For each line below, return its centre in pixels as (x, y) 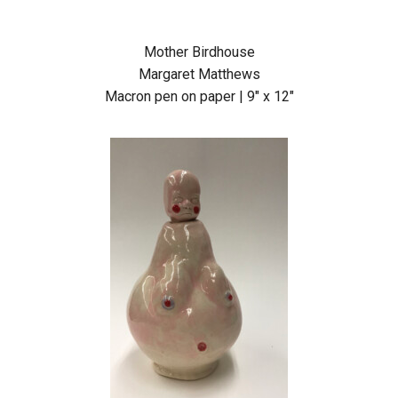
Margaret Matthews (199, 75)
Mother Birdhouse (199, 52)
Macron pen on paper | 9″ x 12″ (199, 97)
